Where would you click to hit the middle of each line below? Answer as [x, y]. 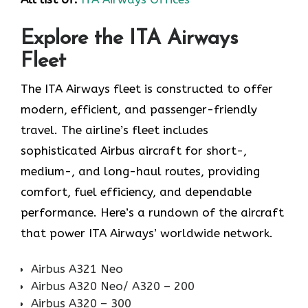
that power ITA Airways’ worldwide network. [147, 233]
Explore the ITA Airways [129, 38]
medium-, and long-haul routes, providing [140, 171]
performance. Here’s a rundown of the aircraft [152, 212]
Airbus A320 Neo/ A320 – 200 [113, 286]
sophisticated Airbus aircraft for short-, [134, 150]
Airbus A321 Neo [77, 269]
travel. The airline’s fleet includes [114, 130]
